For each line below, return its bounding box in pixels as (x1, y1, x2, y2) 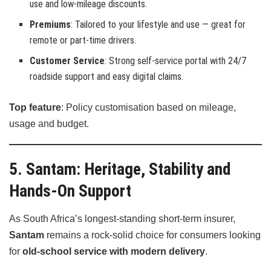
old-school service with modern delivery (22, 246, 205, 257)
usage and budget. (9, 118, 89, 129)
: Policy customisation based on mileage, (61, 102, 236, 113)
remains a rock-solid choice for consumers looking (44, 230, 261, 241)
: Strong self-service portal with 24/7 (105, 54, 247, 67)
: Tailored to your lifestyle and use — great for (71, 18, 246, 30)
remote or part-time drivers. (30, 34, 137, 46)
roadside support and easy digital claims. (30, 70, 184, 82)
